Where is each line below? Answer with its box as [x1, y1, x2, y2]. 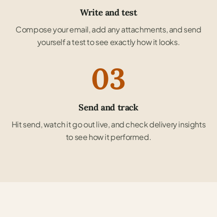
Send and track [78, 101, 139, 113]
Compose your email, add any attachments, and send [15, 24, 201, 34]
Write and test [80, 6, 137, 18]
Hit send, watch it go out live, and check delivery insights [11, 119, 206, 129]
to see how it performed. [65, 131, 152, 142]
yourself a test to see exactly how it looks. [37, 36, 180, 47]
